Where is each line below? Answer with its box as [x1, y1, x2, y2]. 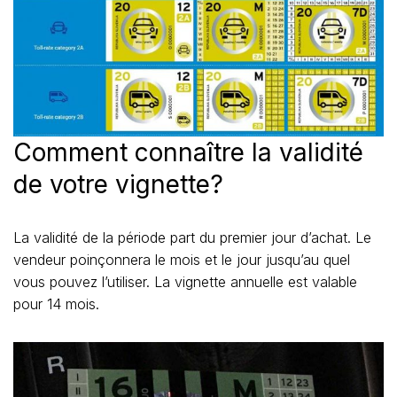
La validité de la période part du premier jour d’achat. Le [13, 229, 371, 247]
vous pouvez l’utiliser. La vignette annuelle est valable [13, 273, 357, 292]
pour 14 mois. [13, 295, 99, 314]
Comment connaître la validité [13, 137, 363, 168]
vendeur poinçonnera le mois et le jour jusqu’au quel [13, 251, 350, 269]
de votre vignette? [13, 169, 223, 200]
